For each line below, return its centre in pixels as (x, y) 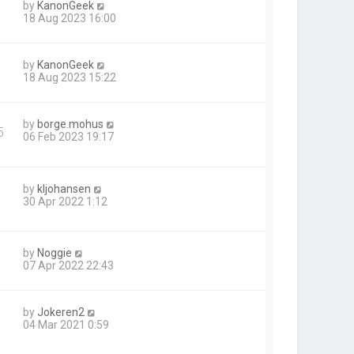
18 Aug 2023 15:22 (70, 78)
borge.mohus (70, 124)
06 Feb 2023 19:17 (68, 137)
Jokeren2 (61, 312)
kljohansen (64, 188)
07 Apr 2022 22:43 (68, 265)
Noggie (55, 252)
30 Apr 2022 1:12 (65, 201)
